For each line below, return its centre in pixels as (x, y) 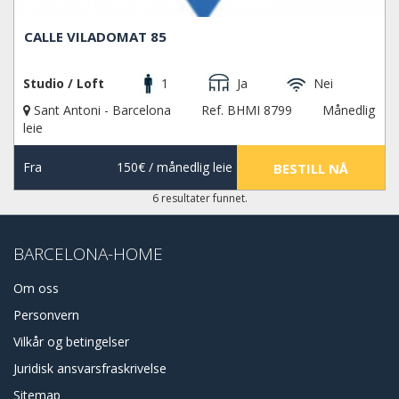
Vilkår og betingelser (71, 342)
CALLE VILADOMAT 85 (96, 36)
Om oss (36, 289)
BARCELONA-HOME (88, 254)
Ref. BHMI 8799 (247, 110)
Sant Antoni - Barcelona (102, 110)
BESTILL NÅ (310, 169)
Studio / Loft (64, 83)
